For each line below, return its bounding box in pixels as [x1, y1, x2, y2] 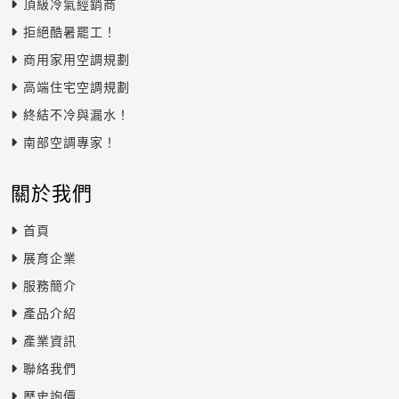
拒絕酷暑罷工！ [23, 25, 117, 39]
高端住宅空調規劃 [23, 80, 130, 94]
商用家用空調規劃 [23, 53, 130, 67]
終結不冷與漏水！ [23, 108, 130, 122]
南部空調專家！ [23, 135, 117, 150]
